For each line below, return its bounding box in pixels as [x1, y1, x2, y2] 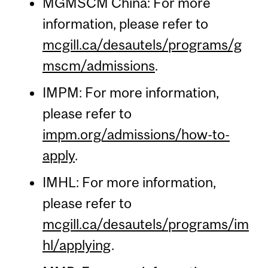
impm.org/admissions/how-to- [42, 126, 230, 142]
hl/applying [42, 236, 111, 253]
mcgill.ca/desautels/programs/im [42, 215, 249, 232]
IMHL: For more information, [42, 173, 216, 190]
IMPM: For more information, [42, 84, 219, 100]
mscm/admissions [42, 57, 155, 74]
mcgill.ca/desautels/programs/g [42, 36, 242, 53]
